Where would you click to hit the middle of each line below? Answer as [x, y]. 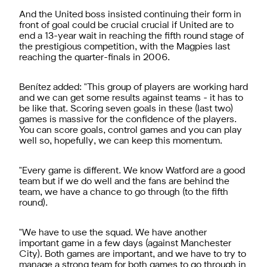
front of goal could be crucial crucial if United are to [126, 25]
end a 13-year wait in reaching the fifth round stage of [131, 36]
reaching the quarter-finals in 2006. [94, 58]
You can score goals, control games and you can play [131, 130]
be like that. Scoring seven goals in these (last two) [126, 109]
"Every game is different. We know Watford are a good [132, 171]
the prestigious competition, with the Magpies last [125, 47]
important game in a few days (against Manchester [125, 243]
